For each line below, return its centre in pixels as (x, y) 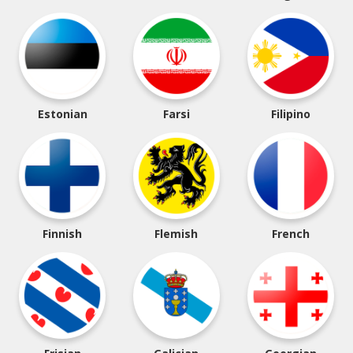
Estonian (62, 114)
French (290, 234)
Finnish (63, 234)
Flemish (176, 234)
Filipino (290, 114)
